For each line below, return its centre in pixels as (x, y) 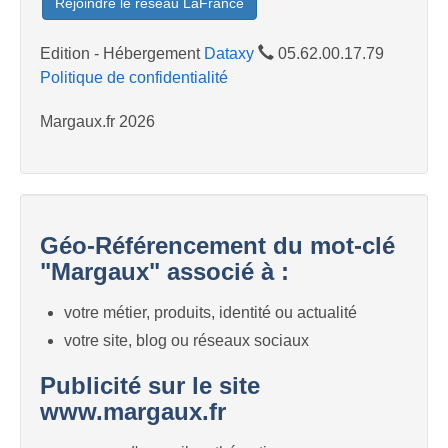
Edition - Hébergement (122, 53)
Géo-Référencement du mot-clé (217, 246)
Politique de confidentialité (134, 77)
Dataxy (229, 53)
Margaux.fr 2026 (97, 121)
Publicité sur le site (150, 385)
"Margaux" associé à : (164, 272)
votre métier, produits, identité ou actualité (210, 313)
